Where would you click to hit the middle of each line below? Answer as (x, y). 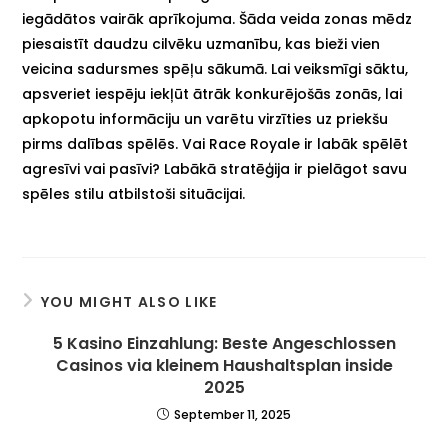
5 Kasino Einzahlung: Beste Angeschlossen (224, 343)
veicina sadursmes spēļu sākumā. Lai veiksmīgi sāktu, (215, 69)
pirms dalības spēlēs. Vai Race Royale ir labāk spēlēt (215, 144)
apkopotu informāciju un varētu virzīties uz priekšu (205, 119)
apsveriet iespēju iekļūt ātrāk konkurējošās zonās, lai (212, 94)
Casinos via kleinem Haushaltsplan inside (224, 365)
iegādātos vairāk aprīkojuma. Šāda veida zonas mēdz (217, 19)
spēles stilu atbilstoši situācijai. (134, 194)
